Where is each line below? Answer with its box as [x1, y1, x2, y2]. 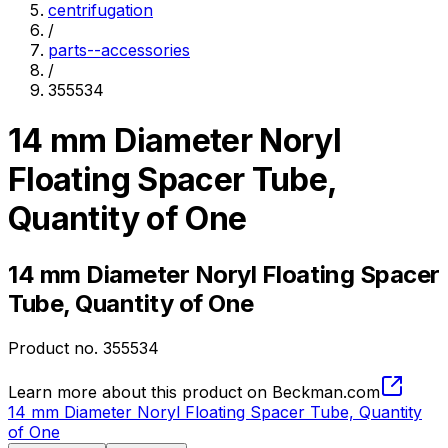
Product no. [8, 337, 103, 358]
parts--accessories [48, 40, 190, 60]
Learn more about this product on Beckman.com [8, 381, 380, 402]
